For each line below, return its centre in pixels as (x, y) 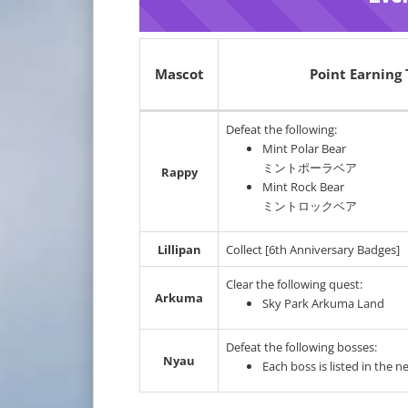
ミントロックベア (310, 206)
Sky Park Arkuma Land (323, 303)
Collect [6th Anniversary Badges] (313, 250)
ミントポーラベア (310, 168)
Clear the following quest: (294, 284)
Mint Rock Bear (303, 187)
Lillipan (179, 250)
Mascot (179, 74)
